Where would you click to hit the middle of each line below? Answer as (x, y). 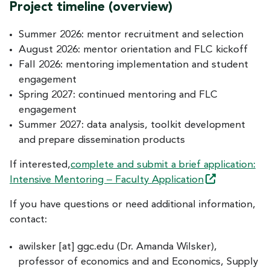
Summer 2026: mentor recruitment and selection (131, 35)
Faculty (132, 180)
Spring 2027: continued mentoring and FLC (118, 95)
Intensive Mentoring (58, 180)
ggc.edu (96, 247)
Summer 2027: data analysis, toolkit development (132, 125)
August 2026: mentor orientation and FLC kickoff (133, 50)
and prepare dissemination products (102, 140)
